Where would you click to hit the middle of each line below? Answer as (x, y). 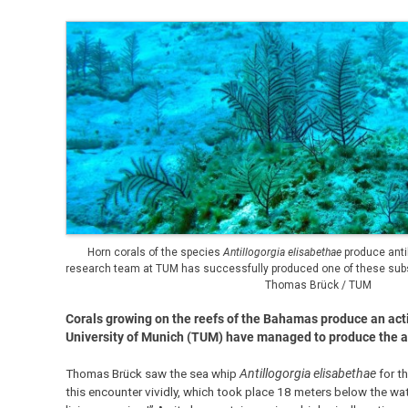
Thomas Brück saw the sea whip (152, 373)
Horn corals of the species (156, 252)
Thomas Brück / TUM (318, 285)
